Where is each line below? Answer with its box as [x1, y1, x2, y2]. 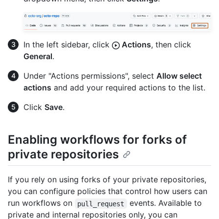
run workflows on [8, 198, 75, 208]
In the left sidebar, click [23, 40, 112, 50]
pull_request [77, 199, 125, 208]
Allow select [156, 71, 202, 81]
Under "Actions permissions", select [23, 71, 156, 81]
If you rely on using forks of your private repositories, [8, 175, 206, 185]
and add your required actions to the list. [51, 83, 205, 93]
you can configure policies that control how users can [8, 186, 207, 197]
